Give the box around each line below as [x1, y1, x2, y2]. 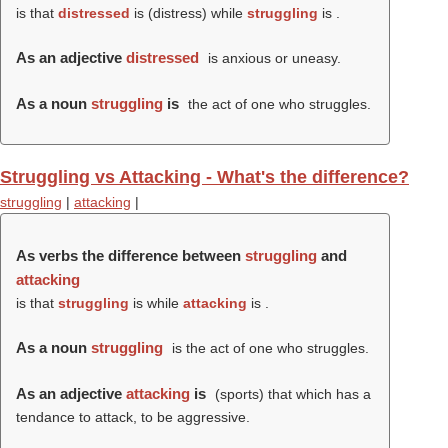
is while [129, 295, 183, 311]
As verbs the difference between [16, 247, 245, 264]
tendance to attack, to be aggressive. [16, 409, 250, 425]
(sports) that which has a [210, 386, 371, 402]
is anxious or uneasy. [203, 50, 341, 66]
